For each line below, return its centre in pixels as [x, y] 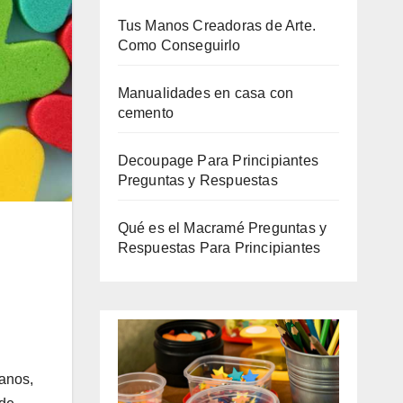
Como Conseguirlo [179, 45]
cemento [145, 112]
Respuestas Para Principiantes [219, 247]
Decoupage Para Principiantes [218, 160]
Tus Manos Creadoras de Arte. [217, 25]
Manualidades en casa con [206, 93]
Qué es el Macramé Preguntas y [222, 228]
